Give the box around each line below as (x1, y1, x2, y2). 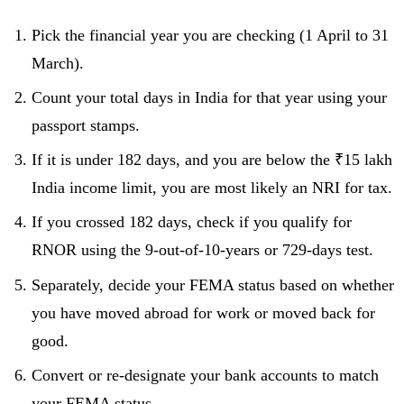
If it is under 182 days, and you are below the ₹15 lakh (32, 151, 392, 170)
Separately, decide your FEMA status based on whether (32, 275, 394, 294)
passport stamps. (32, 116, 140, 135)
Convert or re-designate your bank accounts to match (32, 365, 379, 384)
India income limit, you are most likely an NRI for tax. (32, 179, 392, 197)
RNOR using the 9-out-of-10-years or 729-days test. (32, 241, 373, 260)
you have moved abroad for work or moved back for (32, 303, 375, 322)
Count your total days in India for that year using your (32, 88, 387, 107)
